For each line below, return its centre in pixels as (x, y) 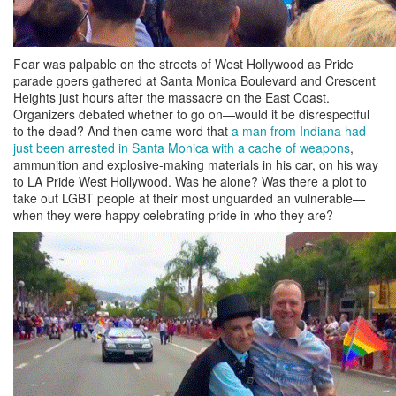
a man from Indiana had (299, 130)
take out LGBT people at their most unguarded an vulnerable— (189, 198)
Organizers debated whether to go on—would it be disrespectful (191, 114)
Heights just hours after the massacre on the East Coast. (171, 97)
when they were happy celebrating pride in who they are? (173, 214)
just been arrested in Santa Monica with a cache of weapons (182, 147)
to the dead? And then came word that (122, 130)
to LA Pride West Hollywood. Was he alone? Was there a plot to (190, 181)
